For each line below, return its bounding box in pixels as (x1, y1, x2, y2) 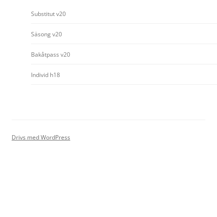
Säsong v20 (31, 30, 62, 39)
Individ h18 (31, 71, 60, 79)
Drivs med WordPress (12, 133, 70, 142)
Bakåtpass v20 (31, 50, 70, 59)
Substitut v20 (31, 10, 66, 18)
